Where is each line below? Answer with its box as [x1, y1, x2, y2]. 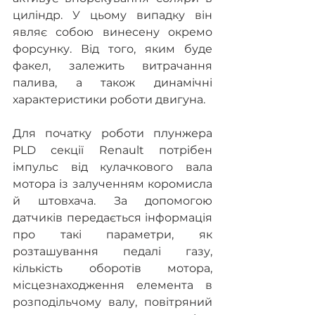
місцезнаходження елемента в [13, 278, 212, 292]
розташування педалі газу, [13, 245, 212, 258]
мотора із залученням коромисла [13, 177, 212, 191]
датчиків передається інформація [13, 211, 212, 224]
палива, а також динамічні [13, 76, 212, 89]
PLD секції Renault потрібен [13, 143, 212, 157]
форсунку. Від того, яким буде [13, 42, 212, 56]
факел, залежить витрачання [13, 59, 212, 72]
